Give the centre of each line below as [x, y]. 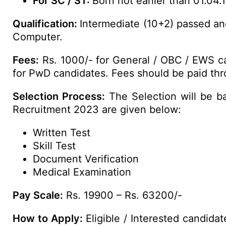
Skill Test [54, 146]
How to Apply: [48, 218]
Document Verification [86, 159]
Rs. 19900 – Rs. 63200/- [123, 195]
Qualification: [46, 24]
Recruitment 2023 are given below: [97, 109]
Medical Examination [82, 172]
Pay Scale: [38, 195]
